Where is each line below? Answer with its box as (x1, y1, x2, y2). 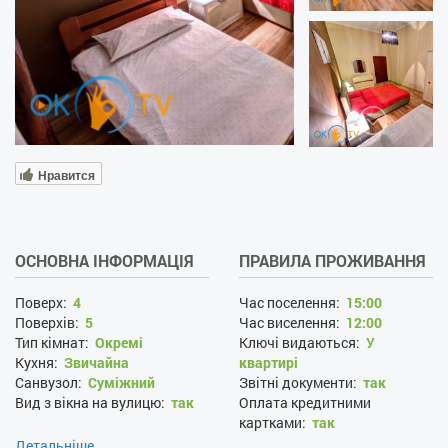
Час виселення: (239, 313, 343, 332)
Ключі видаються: (239, 333, 363, 352)
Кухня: (15, 353, 61, 372)
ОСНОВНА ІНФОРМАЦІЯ (15, 250, 194, 271)
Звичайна (63, 353, 129, 372)
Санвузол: (15, 373, 85, 392)
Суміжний (87, 373, 155, 392)
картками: (239, 413, 309, 432)
